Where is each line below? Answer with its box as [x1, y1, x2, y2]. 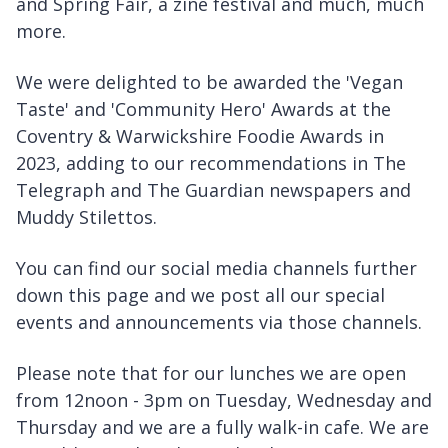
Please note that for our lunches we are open [16, 360, 406, 385]
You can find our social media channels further [16, 255, 417, 280]
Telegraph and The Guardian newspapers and [16, 177, 411, 202]
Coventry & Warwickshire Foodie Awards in [16, 123, 384, 148]
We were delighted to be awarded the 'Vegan [16, 69, 403, 94]
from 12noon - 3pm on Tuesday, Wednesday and [16, 387, 432, 412]
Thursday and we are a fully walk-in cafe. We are [16, 414, 429, 439]
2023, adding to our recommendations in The [16, 150, 406, 175]
